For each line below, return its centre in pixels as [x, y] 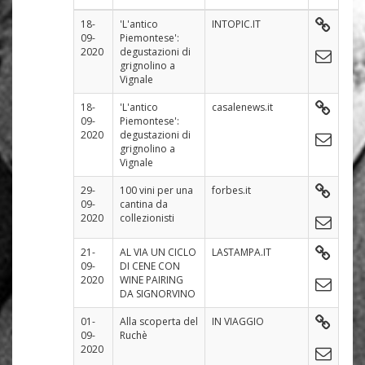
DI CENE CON [150, 266]
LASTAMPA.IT [242, 252]
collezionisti [147, 218]
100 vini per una [156, 190]
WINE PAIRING [152, 279]
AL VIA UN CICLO [158, 252]
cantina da [144, 204]
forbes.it [231, 190]
